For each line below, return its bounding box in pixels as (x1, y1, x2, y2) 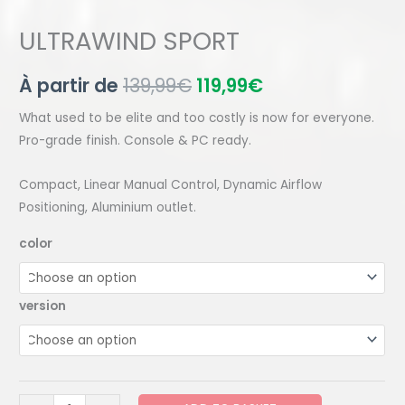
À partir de (19, 72, 124, 99)
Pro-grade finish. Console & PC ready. (19, 132, 252, 150)
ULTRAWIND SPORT (19, 24, 240, 60)
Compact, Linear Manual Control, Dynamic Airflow (19, 176, 323, 194)
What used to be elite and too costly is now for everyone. (19, 109, 375, 127)
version (19, 297, 67, 315)
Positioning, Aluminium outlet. (19, 199, 197, 217)
